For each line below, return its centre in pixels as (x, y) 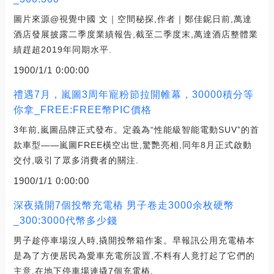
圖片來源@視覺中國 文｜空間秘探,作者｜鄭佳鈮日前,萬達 (132, 19)
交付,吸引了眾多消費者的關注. (76, 161)
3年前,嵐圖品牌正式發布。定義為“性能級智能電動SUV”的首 (136, 130)
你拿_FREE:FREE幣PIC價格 (82, 110)
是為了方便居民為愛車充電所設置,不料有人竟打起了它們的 (134, 256)
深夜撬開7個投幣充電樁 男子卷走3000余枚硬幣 (124, 206)
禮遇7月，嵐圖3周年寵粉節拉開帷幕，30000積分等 (133, 95)
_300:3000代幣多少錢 (65, 221)
